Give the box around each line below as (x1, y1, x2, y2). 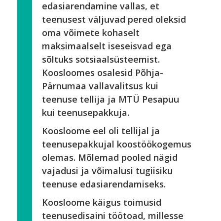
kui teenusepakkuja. (42, 107, 129, 118)
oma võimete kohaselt (42, 27, 140, 38)
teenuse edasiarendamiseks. (42, 178, 166, 190)
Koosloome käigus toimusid (42, 196, 161, 208)
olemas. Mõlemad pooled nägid (42, 151, 178, 163)
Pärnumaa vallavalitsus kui (42, 80, 158, 92)
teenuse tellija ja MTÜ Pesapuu (42, 93, 179, 105)
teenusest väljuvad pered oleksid (42, 13, 186, 25)
